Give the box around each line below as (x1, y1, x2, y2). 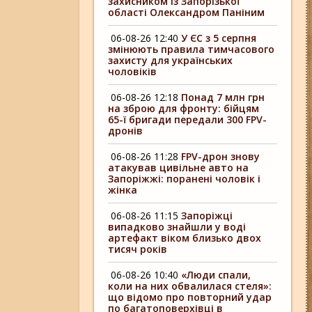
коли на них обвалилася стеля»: (108, 279, 272, 292)
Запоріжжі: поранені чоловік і (108, 172, 261, 185)
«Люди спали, (181, 268, 251, 281)
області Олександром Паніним (108, 6, 265, 19)
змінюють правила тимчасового (108, 42, 275, 56)
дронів (108, 124, 143, 137)
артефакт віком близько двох (108, 231, 262, 244)
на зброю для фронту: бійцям (108, 102, 260, 115)
